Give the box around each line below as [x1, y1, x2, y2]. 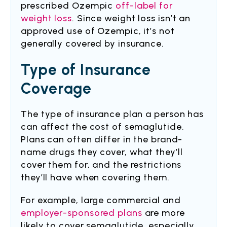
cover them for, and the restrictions [21, 159, 182, 170]
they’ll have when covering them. [21, 172, 170, 183]
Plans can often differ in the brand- [21, 134, 183, 145]
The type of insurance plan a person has [21, 108, 204, 120]
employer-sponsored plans [21, 207, 142, 218]
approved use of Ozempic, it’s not [21, 25, 175, 36]
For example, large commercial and [21, 195, 181, 206]
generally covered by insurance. [21, 38, 167, 49]
